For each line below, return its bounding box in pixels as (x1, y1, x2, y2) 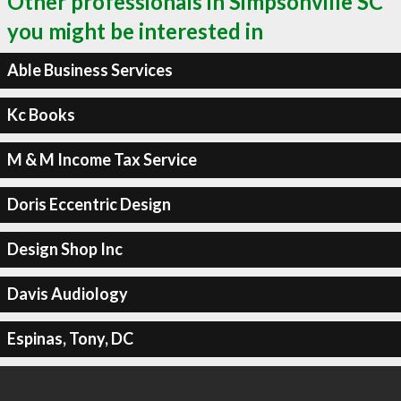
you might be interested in (7, 17, 263, 44)
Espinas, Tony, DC (6, 328, 133, 348)
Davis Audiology (6, 284, 128, 303)
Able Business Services (6, 60, 173, 80)
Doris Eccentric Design (6, 194, 171, 214)
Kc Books (6, 105, 75, 124)
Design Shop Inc (6, 239, 123, 259)
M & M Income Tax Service (6, 149, 197, 169)
